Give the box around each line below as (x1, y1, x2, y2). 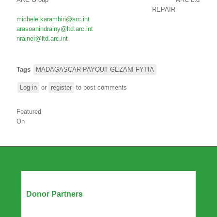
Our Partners (26, 175, 68, 184)
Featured (16, 108, 41, 116)
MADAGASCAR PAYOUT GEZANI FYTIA (36, 66, 154, 74)
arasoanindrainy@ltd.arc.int (16, 25, 93, 33)
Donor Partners (26, 190, 83, 199)
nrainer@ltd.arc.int (16, 35, 68, 43)
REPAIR (16, 6, 177, 14)
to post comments (74, 84, 127, 92)
